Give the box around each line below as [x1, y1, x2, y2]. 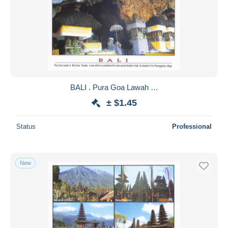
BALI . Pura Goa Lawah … [70, 82, 158, 92]
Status [16, 122, 36, 130]
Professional [172, 122, 212, 130]
